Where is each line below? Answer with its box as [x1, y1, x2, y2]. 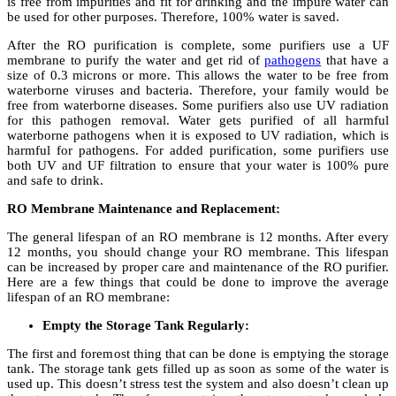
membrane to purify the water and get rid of [7, 53, 265, 68]
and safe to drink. [7, 173, 103, 188]
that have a [321, 53, 389, 68]
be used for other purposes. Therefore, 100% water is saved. [7, 10, 339, 25]
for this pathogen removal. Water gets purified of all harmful [7, 113, 389, 128]
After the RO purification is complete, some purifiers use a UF [7, 38, 389, 53]
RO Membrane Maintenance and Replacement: [7, 202, 280, 217]
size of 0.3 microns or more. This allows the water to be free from [7, 68, 389, 83]
